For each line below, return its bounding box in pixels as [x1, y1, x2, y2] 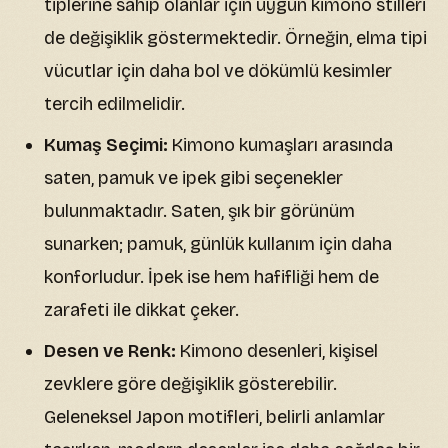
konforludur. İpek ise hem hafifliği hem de [44, 266, 379, 289]
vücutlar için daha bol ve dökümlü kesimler [44, 60, 392, 83]
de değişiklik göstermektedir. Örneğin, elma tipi [44, 27, 427, 50]
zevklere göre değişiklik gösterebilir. [44, 373, 337, 396]
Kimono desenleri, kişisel [176, 340, 378, 363]
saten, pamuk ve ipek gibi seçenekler [44, 167, 343, 190]
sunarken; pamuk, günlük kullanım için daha [44, 233, 392, 256]
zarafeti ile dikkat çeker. [44, 299, 239, 322]
